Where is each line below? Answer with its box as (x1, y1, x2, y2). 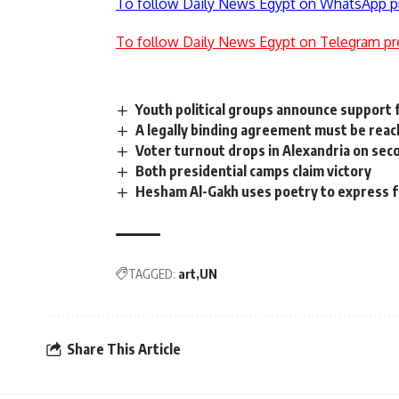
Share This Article (67, 339, 181, 358)
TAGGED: (128, 266, 175, 282)
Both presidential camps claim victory (135, 162, 372, 181)
